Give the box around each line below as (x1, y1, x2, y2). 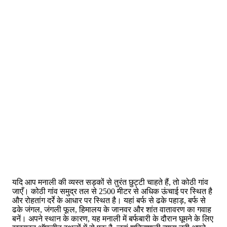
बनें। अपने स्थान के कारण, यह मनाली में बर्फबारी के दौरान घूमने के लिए (12, 214, 213, 223)
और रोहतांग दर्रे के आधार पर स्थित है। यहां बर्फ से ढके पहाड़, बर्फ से (12, 196, 206, 205)
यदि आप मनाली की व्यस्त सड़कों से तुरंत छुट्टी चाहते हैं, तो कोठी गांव (12, 178, 208, 187)
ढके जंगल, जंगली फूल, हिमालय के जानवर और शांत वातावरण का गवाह (12, 205, 211, 214)
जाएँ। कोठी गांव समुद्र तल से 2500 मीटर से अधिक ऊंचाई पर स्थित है (12, 187, 212, 196)
